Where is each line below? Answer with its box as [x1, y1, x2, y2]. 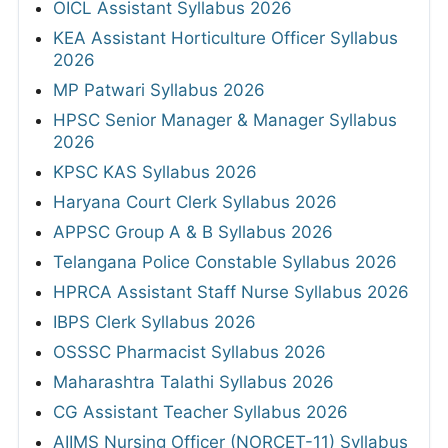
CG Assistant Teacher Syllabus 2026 [53, 401, 348, 422]
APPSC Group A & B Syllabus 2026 [53, 221, 333, 242]
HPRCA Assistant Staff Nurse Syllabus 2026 [53, 281, 409, 302]
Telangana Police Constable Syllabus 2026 [53, 251, 397, 272]
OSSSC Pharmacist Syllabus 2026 [53, 341, 326, 362]
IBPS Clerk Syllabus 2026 [53, 311, 256, 332]
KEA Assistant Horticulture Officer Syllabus [53, 27, 398, 48]
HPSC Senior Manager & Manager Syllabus [53, 109, 397, 130]
